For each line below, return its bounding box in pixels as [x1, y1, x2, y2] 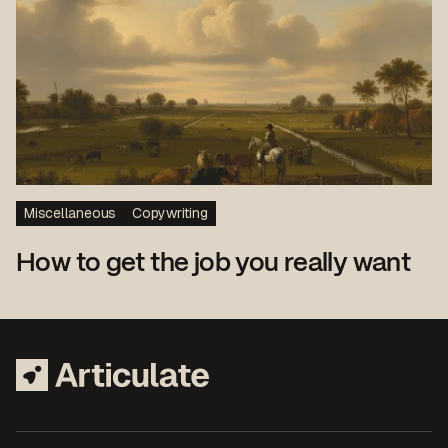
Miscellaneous [24, 204, 117, 221]
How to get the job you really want [16, 251, 411, 276]
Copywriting [132, 204, 208, 221]
